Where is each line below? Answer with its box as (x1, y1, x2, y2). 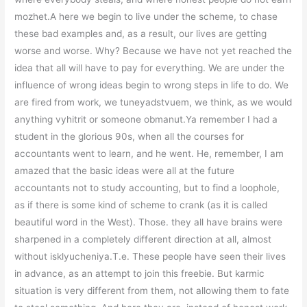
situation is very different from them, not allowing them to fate (14, 285, 290, 297)
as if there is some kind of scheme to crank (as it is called (14, 199, 268, 211)
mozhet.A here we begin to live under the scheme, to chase (14, 11, 278, 23)
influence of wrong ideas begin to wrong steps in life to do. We (14, 79, 289, 91)
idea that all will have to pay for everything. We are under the (14, 62, 285, 74)
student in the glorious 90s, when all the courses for (14, 131, 245, 143)
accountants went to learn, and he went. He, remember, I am (14, 148, 284, 160)
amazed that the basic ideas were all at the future (14, 165, 235, 177)
